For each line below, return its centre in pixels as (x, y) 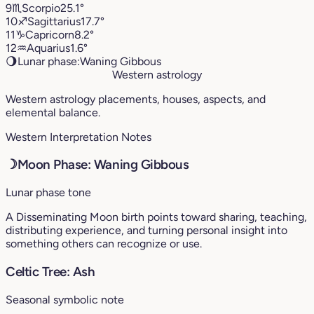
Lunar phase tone (48, 193)
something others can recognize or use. (104, 244)
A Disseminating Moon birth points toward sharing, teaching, (156, 217)
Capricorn (50, 34)
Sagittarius (54, 21)
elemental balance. (53, 112)
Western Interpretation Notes (78, 137)
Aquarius (48, 48)
